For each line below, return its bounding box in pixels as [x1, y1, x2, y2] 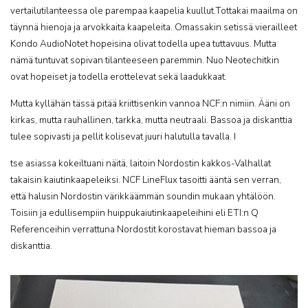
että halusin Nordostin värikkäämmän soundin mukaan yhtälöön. [10, 190, 276, 203]
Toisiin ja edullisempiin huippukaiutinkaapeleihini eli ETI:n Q [10, 206, 258, 219]
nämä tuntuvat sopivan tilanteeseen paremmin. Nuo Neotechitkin [10, 54, 279, 67]
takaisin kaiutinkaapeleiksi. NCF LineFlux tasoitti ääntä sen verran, [10, 173, 281, 186]
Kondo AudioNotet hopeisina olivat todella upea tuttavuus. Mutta [10, 37, 276, 50]
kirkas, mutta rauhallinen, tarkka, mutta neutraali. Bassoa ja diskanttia [10, 113, 292, 126]
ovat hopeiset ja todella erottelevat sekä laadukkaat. [10, 70, 227, 83]
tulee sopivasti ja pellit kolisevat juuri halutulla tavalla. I [10, 130, 236, 143]
